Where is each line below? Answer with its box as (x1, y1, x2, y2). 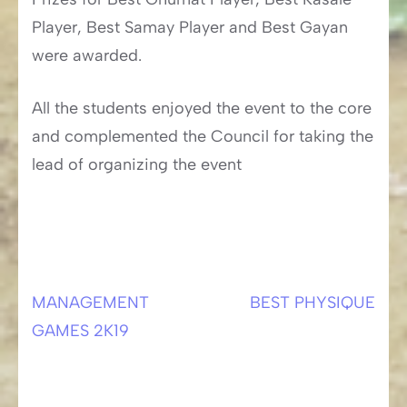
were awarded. (32, 45, 142, 66)
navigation (31, 337, 150, 368)
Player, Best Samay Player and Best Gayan (32, 17, 348, 38)
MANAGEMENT (32, 293, 149, 313)
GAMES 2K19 (32, 321, 129, 342)
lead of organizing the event (32, 154, 242, 175)
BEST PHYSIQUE (250, 293, 375, 313)
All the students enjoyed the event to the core (32, 98, 372, 119)
